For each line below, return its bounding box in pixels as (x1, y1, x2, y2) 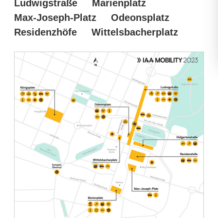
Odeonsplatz (111, 12, 169, 23)
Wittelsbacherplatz (91, 27, 178, 37)
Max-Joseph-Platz (14, 12, 96, 23)
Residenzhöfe (14, 27, 77, 37)
